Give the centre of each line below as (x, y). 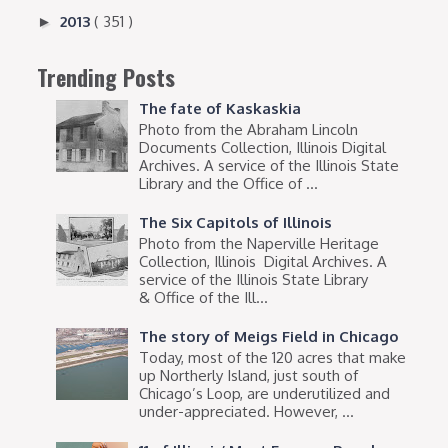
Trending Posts (106, 76)
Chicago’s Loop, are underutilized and (265, 394)
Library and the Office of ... (229, 184)
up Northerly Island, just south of (249, 376)
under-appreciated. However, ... (247, 412)
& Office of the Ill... (204, 298)
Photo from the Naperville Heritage (259, 244)
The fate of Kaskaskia (220, 109)
